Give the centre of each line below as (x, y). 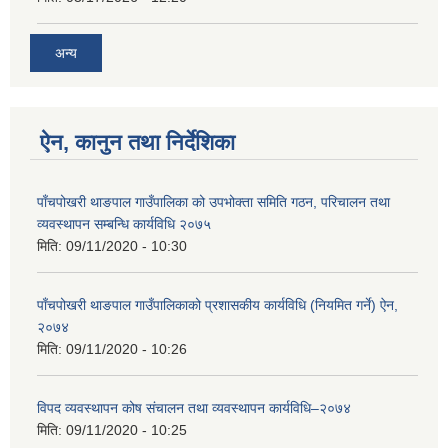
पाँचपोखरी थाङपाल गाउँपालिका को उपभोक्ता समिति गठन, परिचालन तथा (213, 202)
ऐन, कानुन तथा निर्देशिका (137, 143)
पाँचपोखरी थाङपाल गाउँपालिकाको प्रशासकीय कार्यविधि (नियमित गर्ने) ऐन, (217, 305)
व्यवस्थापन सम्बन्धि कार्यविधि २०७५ (124, 224)
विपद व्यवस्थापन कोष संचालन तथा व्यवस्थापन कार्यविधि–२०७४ (194, 408)
